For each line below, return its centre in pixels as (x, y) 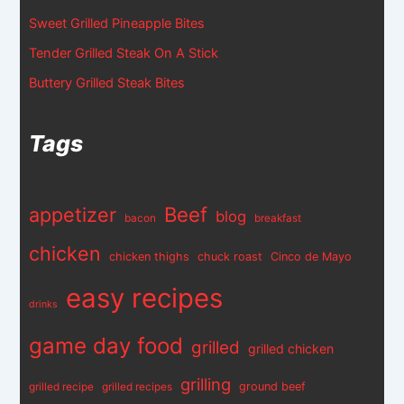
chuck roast (230, 257)
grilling (206, 385)
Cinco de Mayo (312, 257)
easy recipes (145, 298)
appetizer (73, 215)
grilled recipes (138, 387)
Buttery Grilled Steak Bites (107, 83)
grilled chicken (291, 349)
